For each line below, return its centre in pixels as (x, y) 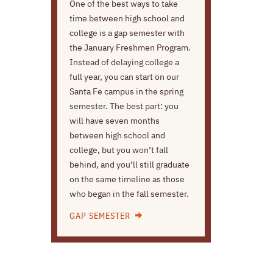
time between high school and (127, 19)
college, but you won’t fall (119, 150)
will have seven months (114, 121)
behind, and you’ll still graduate (129, 165)
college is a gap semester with (127, 33)
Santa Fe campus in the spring (126, 92)
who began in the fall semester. (129, 194)
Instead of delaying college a (124, 62)
